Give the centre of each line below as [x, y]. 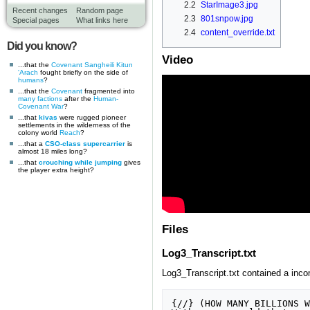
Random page [100, 10]
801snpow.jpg [227, 19]
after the [78, 98]
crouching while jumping [80, 162]
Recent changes [40, 10]
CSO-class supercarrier [85, 143]
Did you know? [42, 46]
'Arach [28, 72]
